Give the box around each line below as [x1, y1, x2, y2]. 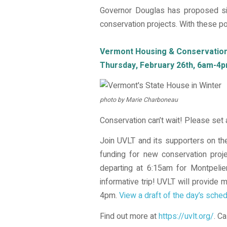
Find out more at [100, 210, 159, 222]
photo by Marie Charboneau [100, 95, 178, 105]
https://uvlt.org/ [159, 210, 214, 222]
